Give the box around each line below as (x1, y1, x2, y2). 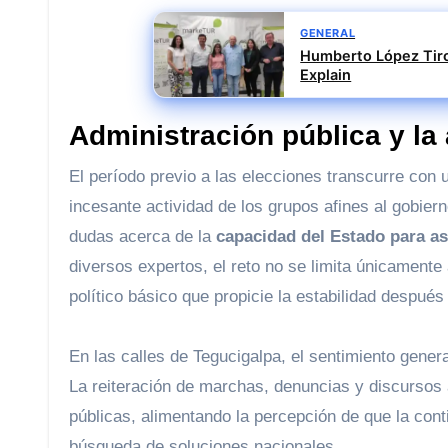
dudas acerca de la (69, 227, 216, 247)
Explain (300, 66, 352, 85)
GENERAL (300, 26, 356, 41)
